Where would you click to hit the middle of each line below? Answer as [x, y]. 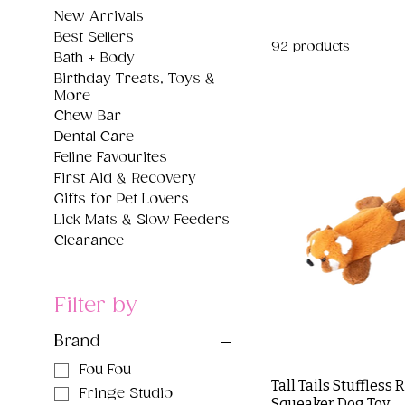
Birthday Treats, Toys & [135, 79]
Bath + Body [95, 58]
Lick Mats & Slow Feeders [142, 220]
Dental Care [94, 137]
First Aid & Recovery [126, 178]
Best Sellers [94, 37]
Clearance [89, 240]
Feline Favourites [111, 157]
